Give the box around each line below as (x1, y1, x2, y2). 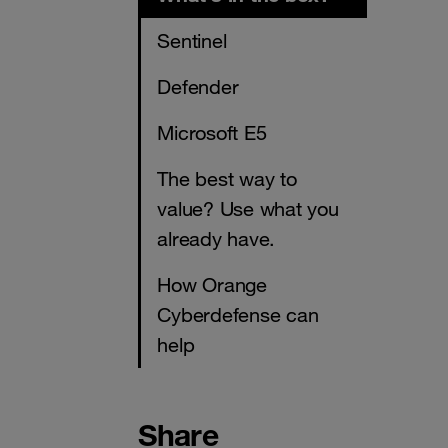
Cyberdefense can (157, 303, 319, 328)
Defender (157, 75, 239, 100)
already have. (157, 227, 275, 252)
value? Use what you (157, 197, 339, 222)
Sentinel (157, 29, 227, 54)
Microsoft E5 (157, 121, 267, 146)
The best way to (157, 167, 297, 192)
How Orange (157, 273, 267, 298)
